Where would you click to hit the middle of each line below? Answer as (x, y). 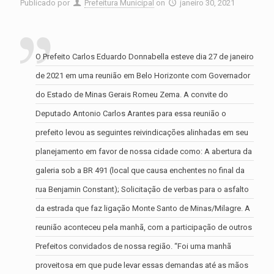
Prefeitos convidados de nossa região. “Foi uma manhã (133, 246)
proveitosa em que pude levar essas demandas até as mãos (142, 265)
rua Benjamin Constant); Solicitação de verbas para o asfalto (142, 189)
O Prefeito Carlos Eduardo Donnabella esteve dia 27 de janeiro (145, 56)
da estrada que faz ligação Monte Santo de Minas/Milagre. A (143, 208)
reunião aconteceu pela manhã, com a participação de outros (144, 227)
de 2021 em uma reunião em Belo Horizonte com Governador (143, 75)
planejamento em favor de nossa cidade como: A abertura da (144, 151)
